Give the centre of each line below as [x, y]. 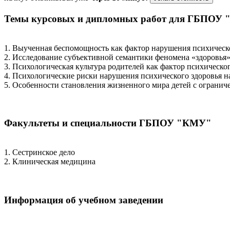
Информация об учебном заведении [84, 200]
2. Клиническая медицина [50, 162]
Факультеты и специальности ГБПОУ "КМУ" [108, 123]
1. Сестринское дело [40, 152]
